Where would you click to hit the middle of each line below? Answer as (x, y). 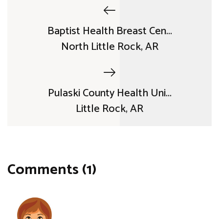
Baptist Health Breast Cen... (109, 31)
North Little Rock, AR (109, 47)
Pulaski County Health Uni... (109, 93)
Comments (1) (52, 170)
